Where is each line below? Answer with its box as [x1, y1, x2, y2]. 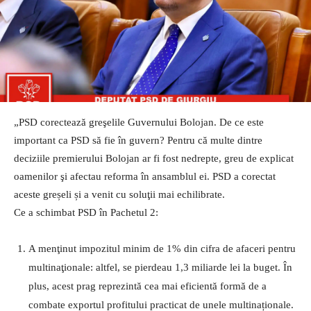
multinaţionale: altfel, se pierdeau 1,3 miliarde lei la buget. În [28, 261, 292, 273]
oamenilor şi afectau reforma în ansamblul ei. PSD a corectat [14, 170, 276, 182]
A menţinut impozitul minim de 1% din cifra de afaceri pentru [28, 242, 296, 254]
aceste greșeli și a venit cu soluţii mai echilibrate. [14, 188, 225, 200]
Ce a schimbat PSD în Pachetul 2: [14, 206, 158, 218]
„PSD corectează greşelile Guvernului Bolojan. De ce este [14, 116, 264, 128]
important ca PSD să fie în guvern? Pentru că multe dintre [14, 134, 262, 146]
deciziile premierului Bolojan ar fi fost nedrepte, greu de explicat [14, 152, 294, 164]
